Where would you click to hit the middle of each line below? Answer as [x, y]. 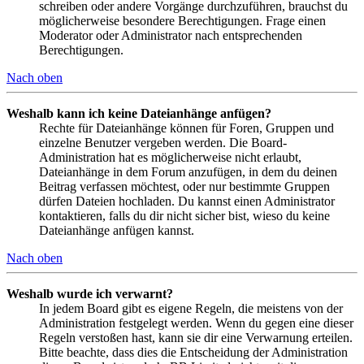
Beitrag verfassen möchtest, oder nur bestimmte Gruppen [184, 187]
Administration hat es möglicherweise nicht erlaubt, [170, 158]
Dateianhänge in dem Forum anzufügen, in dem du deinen [188, 172]
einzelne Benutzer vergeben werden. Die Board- [163, 143]
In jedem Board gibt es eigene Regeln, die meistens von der [191, 309]
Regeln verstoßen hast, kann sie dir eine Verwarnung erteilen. [196, 338]
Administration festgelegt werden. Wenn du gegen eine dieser [196, 323]
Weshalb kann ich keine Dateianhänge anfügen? [139, 114]
